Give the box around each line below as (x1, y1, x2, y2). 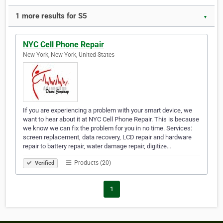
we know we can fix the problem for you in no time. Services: (23, 124, 192, 132)
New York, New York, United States (23, 51, 114, 59)
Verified (33, 160, 54, 167)
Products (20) (73, 159, 111, 167)
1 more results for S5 (15, 11, 87, 21)
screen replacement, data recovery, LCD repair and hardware (23, 133, 192, 141)
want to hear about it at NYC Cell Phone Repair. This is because (23, 115, 199, 123)
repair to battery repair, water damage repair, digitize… (23, 142, 171, 150)
